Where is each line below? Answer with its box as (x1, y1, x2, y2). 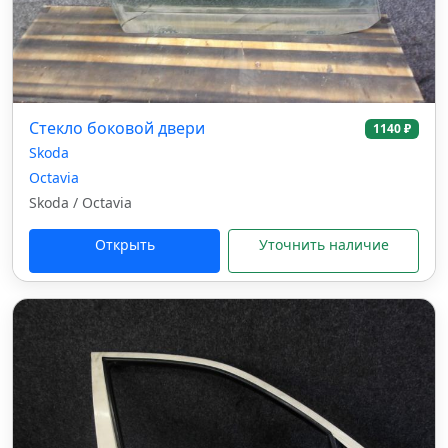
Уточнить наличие (258, 235, 389, 254)
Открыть (94, 235, 155, 254)
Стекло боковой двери (29, 117, 205, 139)
